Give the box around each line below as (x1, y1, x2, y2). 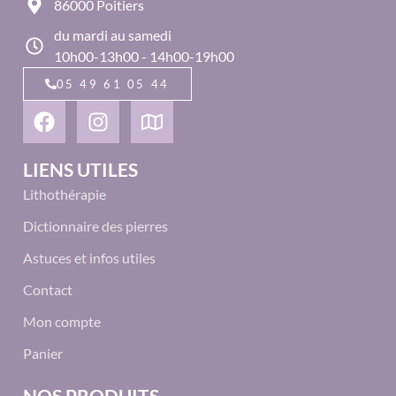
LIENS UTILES (23, 158, 138, 181)
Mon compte (23, 313, 101, 331)
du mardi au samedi (54, 26, 171, 43)
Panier (23, 345, 63, 362)
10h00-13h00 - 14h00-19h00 (54, 47, 234, 65)
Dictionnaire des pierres (23, 217, 168, 235)
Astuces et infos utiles (23, 249, 156, 267)
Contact (23, 281, 72, 299)
